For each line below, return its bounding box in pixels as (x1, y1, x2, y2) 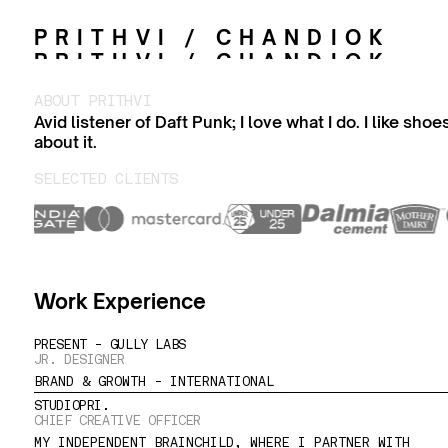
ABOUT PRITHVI (33, 95, 151, 110)
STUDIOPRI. (33, 399, 110, 413)
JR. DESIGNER (33, 353, 125, 367)
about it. (33, 132, 97, 152)
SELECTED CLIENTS (33, 173, 178, 188)
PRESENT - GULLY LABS (33, 338, 186, 352)
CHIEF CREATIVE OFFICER (33, 414, 202, 428)
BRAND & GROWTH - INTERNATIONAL (33, 376, 274, 389)
